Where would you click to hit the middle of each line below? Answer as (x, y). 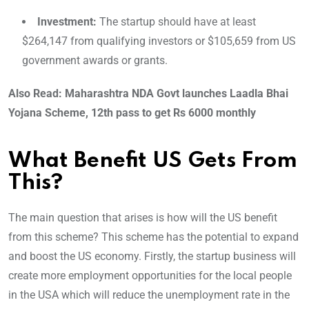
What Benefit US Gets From (153, 161)
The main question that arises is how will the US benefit (143, 218)
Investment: (67, 22)
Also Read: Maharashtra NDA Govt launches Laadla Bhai (148, 94)
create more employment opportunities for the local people (150, 276)
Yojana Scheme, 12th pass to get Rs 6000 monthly (132, 113)
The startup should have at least (176, 22)
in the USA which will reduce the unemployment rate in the (149, 295)
